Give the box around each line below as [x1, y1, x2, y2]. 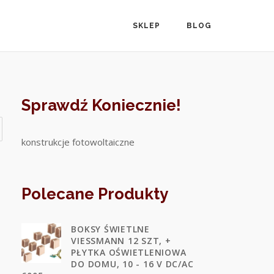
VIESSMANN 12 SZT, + [71, 235, 171, 246]
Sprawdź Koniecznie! [21, 96, 182, 114]
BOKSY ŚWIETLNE [71, 223, 150, 235]
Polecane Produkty [21, 185, 169, 203]
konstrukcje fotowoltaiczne [21, 136, 135, 148]
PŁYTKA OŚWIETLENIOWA [71, 246, 187, 258]
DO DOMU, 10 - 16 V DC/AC [71, 258, 194, 270]
